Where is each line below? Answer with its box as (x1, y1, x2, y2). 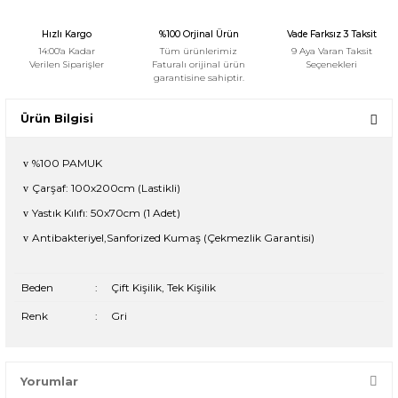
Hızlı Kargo (41, 28, 92, 41)
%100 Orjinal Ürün (158, 28, 239, 41)
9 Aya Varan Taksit (291, 45, 372, 58)
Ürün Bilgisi (20, 111, 93, 125)
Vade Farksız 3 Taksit (286, 28, 377, 41)
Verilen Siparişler (28, 59, 104, 71)
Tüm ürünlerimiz (160, 45, 238, 58)
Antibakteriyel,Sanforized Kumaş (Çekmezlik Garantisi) (32, 231, 314, 245)
